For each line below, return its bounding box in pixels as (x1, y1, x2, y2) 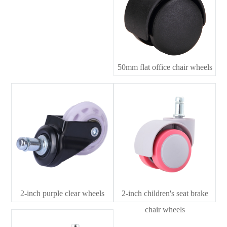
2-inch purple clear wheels (20, 188, 104, 198)
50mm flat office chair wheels (117, 63, 212, 72)
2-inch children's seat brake (121, 188, 208, 198)
